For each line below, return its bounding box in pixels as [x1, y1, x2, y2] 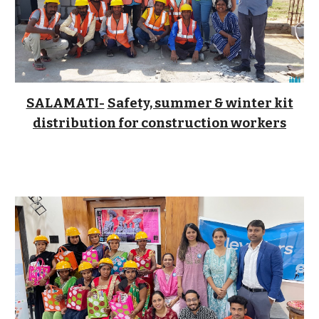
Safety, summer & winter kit [107, 95, 293, 111]
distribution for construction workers [33, 115, 286, 131]
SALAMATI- [26, 95, 105, 111]
